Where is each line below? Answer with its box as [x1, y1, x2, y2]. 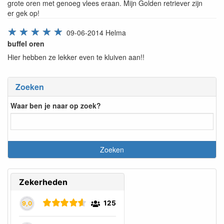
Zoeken [15, 81, 44, 93]
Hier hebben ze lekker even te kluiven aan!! [7, 52, 144, 62]
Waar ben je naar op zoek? [10, 100, 101, 110]
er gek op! [7, 8, 39, 18]
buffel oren [7, 38, 44, 49]
